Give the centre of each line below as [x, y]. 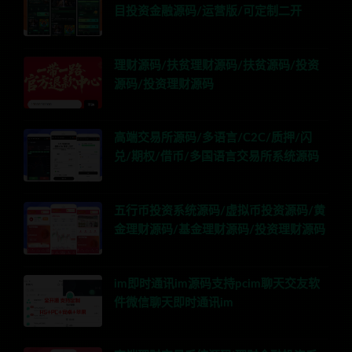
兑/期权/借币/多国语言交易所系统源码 [216, 157]
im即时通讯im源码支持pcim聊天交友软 [217, 284]
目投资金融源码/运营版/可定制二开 [208, 12]
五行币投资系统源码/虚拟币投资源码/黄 [220, 211]
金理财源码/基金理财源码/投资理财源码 [220, 230]
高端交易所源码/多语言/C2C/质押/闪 [213, 138]
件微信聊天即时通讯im [174, 302]
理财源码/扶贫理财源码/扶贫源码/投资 [216, 65]
